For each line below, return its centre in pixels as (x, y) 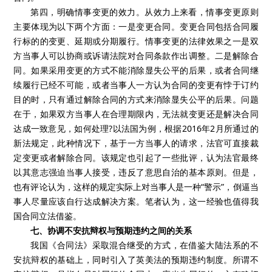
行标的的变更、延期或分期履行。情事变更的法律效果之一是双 (136, 41)
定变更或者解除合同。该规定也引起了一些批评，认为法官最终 (136, 158)
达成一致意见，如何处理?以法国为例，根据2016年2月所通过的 (136, 128)
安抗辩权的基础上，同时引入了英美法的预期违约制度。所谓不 (136, 260)
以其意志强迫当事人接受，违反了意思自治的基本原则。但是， (136, 172)
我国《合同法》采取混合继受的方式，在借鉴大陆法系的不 (144, 245)
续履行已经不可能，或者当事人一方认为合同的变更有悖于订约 (136, 85)
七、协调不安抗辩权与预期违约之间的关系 (111, 230)
